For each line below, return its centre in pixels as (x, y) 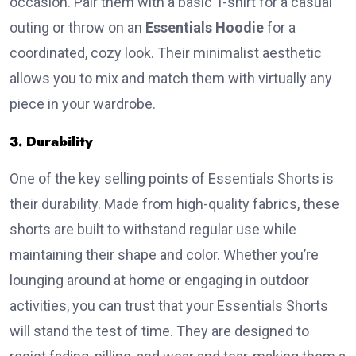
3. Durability (51, 142)
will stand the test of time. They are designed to (159, 331)
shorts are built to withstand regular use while (153, 230)
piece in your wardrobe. (83, 104)
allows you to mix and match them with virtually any (171, 79)
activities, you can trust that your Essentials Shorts (169, 306)
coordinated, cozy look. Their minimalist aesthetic (166, 53)
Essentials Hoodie (205, 28)
